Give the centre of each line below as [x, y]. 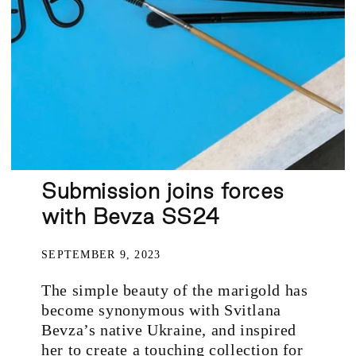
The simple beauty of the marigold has [175, 290]
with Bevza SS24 [131, 216]
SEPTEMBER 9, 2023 [101, 254]
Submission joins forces [163, 190]
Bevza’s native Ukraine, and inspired [169, 329]
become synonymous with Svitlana [161, 310]
